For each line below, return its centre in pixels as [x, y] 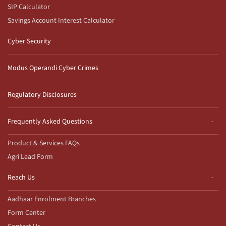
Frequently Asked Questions [50, 121]
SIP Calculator [29, 7]
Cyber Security [29, 41]
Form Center [26, 213]
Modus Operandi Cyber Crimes [53, 68]
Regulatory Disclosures [42, 95]
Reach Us [21, 177]
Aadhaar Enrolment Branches [52, 199]
